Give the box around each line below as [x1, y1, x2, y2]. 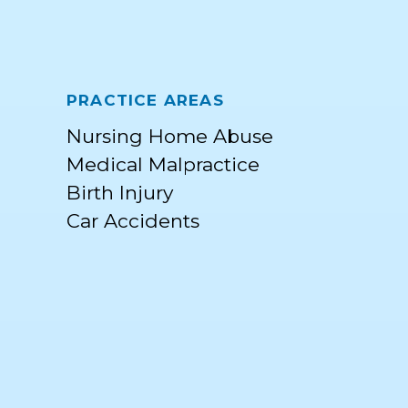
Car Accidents [66, 209, 199, 232]
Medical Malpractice [66, 152, 260, 176]
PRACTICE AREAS [66, 84, 224, 111]
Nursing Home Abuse [66, 124, 273, 148]
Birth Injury [66, 180, 173, 204]
